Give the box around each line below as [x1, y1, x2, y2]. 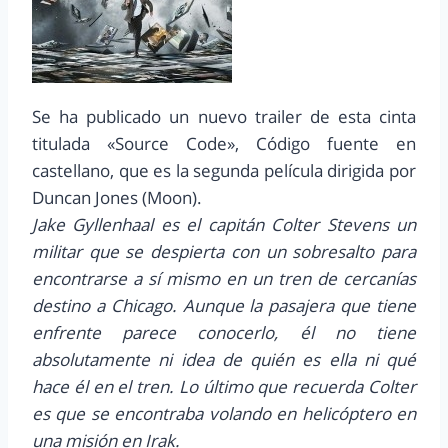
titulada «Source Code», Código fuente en [32, 132, 416, 156]
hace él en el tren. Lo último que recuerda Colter [32, 375, 416, 399]
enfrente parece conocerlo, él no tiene [32, 321, 416, 345]
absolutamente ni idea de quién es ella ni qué [32, 348, 416, 372]
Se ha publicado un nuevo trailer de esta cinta [32, 105, 416, 129]
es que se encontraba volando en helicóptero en [32, 402, 416, 426]
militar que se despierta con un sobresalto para [32, 240, 416, 264]
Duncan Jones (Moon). [32, 186, 202, 210]
